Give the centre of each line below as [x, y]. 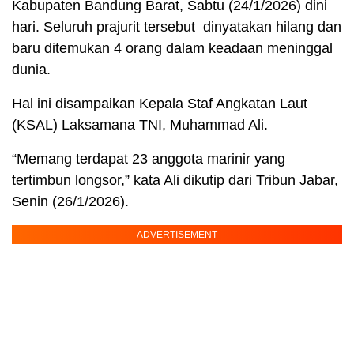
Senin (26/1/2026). [70, 202]
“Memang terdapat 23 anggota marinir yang [149, 159]
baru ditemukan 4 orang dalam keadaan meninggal [172, 49]
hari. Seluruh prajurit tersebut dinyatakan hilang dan [177, 27]
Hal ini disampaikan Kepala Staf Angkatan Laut [160, 104]
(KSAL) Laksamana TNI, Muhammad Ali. [140, 125]
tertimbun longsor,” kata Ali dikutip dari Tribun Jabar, [175, 181]
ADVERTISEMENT [177, 235]
